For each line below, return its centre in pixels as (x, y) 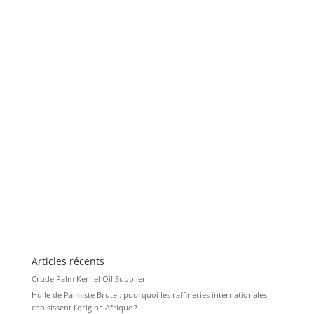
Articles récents (68, 261)
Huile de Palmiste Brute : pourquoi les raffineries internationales (149, 295)
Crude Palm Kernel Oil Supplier (88, 278)
